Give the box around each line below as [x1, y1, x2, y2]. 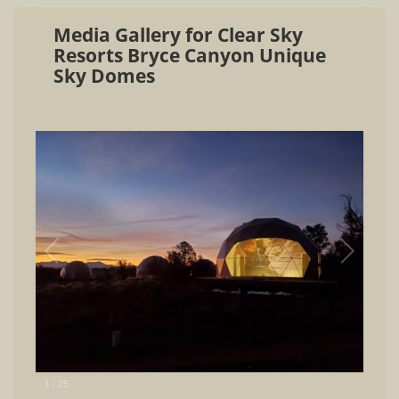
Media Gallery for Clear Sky [53, 22, 303, 47]
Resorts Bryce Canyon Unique [53, 43, 326, 68]
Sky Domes [53, 63, 155, 88]
